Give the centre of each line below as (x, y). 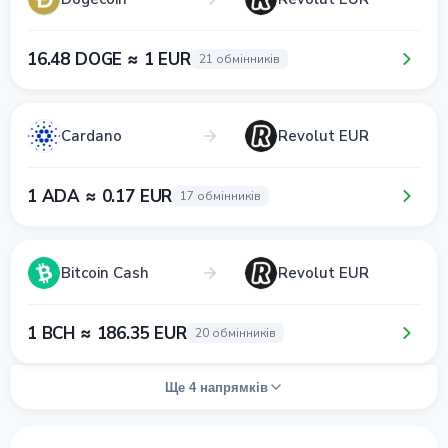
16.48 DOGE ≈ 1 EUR (109, 59)
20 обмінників (235, 333)
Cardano (91, 135)
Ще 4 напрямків (216, 387)
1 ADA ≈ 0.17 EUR (100, 196)
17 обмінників (221, 196)
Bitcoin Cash (105, 272)
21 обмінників (239, 59)
